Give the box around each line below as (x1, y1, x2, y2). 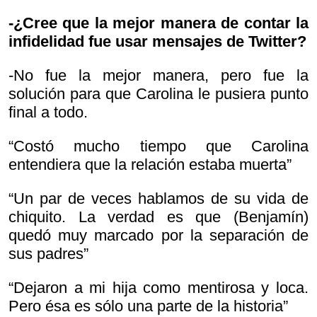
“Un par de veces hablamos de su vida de (8, 190, 309, 208)
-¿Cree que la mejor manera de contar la (8, 14, 309, 33)
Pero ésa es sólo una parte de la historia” (8, 297, 288, 316)
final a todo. (8, 103, 88, 122)
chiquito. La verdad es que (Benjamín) (8, 208, 309, 226)
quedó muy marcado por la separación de (8, 226, 309, 245)
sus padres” (8, 245, 88, 263)
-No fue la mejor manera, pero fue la (8, 67, 309, 85)
